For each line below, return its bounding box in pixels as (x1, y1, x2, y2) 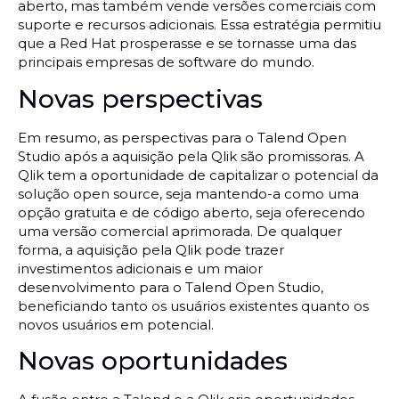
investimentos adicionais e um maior (18, 259, 263, 277)
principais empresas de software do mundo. (18, 53, 314, 71)
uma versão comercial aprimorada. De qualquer (18, 222, 342, 240)
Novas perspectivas (18, 83, 263, 114)
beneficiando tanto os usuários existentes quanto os (18, 297, 369, 314)
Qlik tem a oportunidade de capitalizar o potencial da (18, 166, 379, 183)
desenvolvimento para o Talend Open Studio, (18, 278, 323, 296)
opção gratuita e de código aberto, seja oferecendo (18, 203, 365, 221)
